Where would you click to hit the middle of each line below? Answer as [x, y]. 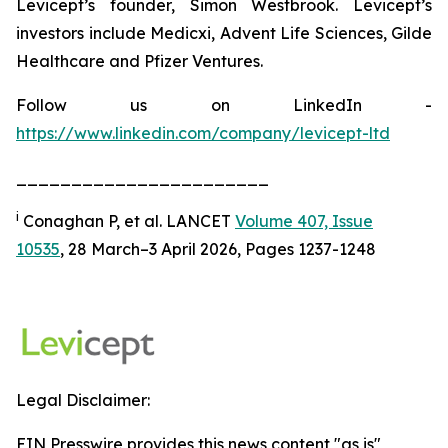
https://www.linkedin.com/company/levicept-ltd [203, 133]
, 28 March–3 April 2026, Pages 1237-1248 [218, 249]
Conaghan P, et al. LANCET [127, 221]
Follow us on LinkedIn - [224, 105]
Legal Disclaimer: [83, 400]
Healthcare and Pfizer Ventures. [139, 61]
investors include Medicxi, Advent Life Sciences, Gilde [224, 33]
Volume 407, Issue [304, 221]
